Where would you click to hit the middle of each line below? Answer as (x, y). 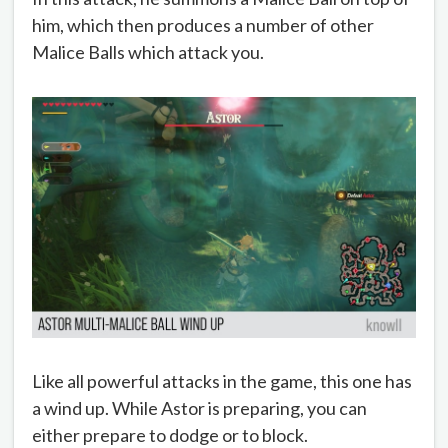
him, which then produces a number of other (203, 25)
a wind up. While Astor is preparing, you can (199, 408)
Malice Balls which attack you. (148, 52)
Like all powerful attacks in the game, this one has (222, 381)
